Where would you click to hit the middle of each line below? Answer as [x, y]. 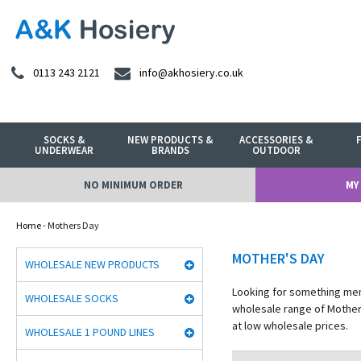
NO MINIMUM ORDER [133, 185]
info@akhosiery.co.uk [191, 73]
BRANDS [170, 150]
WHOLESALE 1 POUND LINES [90, 332]
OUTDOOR [276, 150]
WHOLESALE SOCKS [72, 298]
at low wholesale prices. [290, 326]
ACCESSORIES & [276, 140]
